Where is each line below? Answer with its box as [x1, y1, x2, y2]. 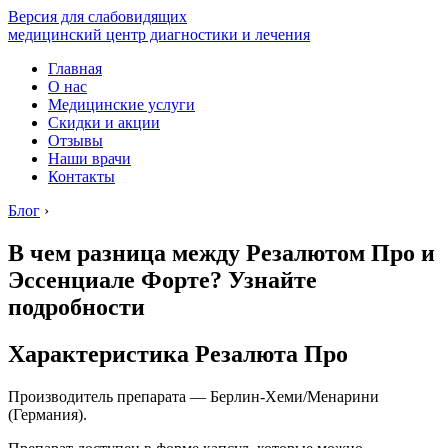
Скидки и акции [48, 114, 160, 131]
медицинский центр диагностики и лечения [8, 26, 310, 43]
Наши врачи [48, 150, 131, 167]
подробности [8, 293, 145, 320]
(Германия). [8, 405, 87, 423]
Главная [48, 60, 102, 77]
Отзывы [48, 132, 103, 149]
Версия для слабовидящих [8, 8, 187, 25]
